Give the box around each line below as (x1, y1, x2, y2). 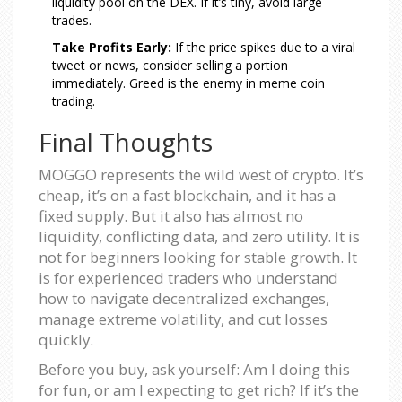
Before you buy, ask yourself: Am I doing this (39, 358, 350, 380)
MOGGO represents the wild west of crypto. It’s (39, 163, 363, 185)
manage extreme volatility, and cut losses (39, 308, 328, 329)
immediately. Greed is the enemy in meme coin (52, 74, 325, 92)
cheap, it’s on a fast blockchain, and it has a (39, 184, 336, 205)
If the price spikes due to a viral (171, 38, 355, 56)
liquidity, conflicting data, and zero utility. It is (39, 225, 360, 247)
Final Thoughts (39, 124, 213, 159)
